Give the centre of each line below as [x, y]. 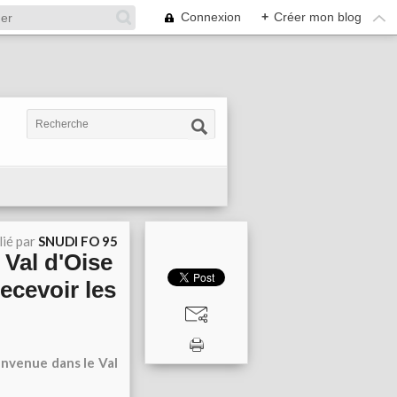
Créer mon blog [318, 17]
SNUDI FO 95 [78, 241]
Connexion [211, 17]
